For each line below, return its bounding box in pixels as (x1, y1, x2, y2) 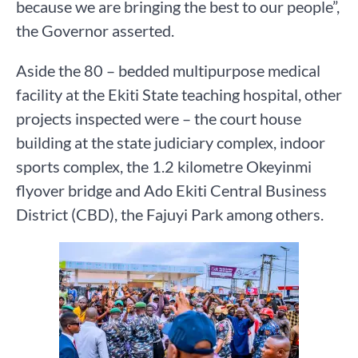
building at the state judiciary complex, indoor (16, 132, 325, 152)
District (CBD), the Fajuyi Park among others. (16, 204, 324, 224)
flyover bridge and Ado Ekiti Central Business (16, 180, 327, 200)
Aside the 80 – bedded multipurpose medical (16, 60, 320, 80)
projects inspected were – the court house (16, 108, 301, 128)
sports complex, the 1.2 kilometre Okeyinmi (16, 156, 312, 176)
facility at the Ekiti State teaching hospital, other (16, 84, 342, 104)
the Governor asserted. (16, 20, 174, 40)
